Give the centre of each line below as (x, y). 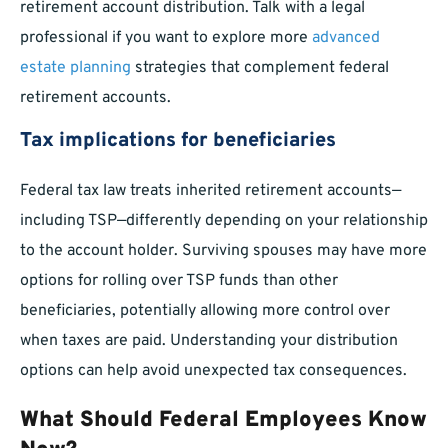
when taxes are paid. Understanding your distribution (209, 341)
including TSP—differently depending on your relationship (224, 221)
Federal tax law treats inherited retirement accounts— (210, 191)
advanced (346, 38)
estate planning (75, 68)
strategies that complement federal (260, 68)
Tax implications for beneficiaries (178, 141)
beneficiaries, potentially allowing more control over (205, 311)
